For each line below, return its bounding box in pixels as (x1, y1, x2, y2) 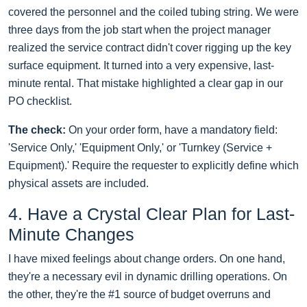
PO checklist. (8, 95, 72, 108)
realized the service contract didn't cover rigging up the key (8, 42, 291, 54)
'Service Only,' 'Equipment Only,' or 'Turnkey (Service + (8, 142, 272, 154)
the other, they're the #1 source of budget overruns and (8, 288, 271, 301)
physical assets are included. (8, 177, 149, 190)
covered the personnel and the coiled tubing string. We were (8, 6, 299, 19)
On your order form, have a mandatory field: (66, 124, 278, 136)
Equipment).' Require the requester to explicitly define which (8, 160, 299, 172)
